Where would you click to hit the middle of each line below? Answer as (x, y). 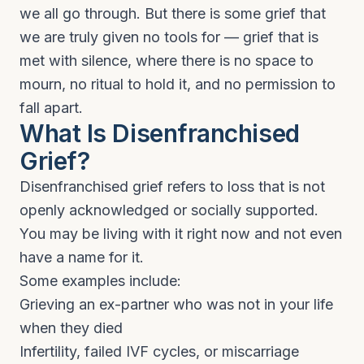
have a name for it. (82, 257)
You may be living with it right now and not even (181, 234)
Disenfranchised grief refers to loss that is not (172, 186)
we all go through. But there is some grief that (173, 13)
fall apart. (51, 108)
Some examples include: (100, 281)
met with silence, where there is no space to (167, 61)
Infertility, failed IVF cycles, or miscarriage (159, 351)
